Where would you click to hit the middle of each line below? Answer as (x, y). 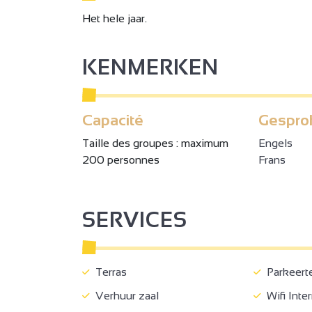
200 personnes (121, 159)
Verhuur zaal (124, 295)
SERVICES (135, 219)
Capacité (113, 120)
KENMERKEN (150, 67)
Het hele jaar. (115, 18)
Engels (276, 143)
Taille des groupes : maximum (155, 143)
